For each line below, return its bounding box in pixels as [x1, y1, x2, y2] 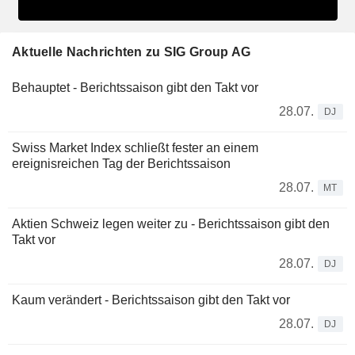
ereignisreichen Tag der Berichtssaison [12, 156, 231, 170]
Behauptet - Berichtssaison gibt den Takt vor [12, 80, 258, 94]
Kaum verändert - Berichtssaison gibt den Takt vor [12, 292, 290, 307]
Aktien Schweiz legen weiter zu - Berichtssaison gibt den [12, 216, 330, 231]
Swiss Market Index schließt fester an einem [12, 140, 258, 155]
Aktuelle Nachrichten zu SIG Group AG [12, 44, 251, 59]
